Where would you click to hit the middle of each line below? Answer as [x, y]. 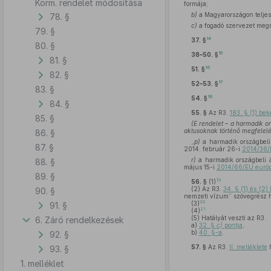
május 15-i [200, 167]
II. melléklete [248, 247]
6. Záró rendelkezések [79, 220]
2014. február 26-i [213, 149]
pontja [232, 225]
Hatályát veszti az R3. [233, 218]
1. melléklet [42, 263]
